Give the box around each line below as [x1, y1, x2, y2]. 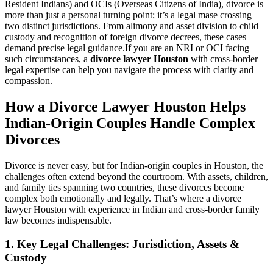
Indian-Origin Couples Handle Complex [5, 115, 255, 132]
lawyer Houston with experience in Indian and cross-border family [5, 204, 260, 215]
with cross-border [188, 54, 258, 65]
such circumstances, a [5, 54, 90, 65]
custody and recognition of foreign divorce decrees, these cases [5, 32, 246, 43]
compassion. [5, 76, 52, 87]
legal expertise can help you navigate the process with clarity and [5, 65, 253, 76]
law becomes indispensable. [5, 215, 112, 226]
